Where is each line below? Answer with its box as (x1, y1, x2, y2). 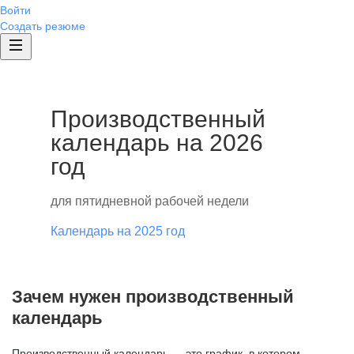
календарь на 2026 (51, 130, 263, 156)
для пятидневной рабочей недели (51, 194, 249, 208)
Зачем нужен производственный (12, 287, 294, 307)
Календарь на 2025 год (51, 224, 185, 238)
